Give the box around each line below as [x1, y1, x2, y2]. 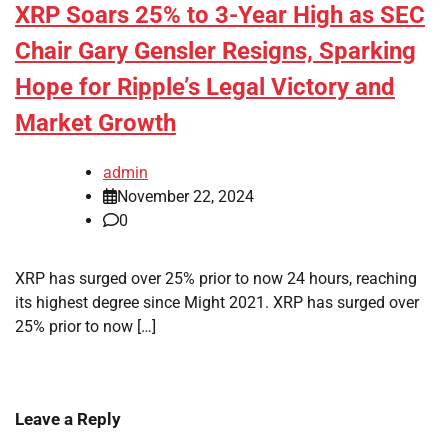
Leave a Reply [15, 409, 121, 430]
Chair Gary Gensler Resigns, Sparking [15, 37, 416, 66]
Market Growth [15, 109, 176, 138]
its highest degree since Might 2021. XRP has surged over [15, 293, 419, 313]
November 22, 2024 [117, 187, 254, 207]
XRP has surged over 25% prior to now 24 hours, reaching [15, 269, 417, 289]
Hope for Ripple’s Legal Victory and [15, 73, 395, 102]
